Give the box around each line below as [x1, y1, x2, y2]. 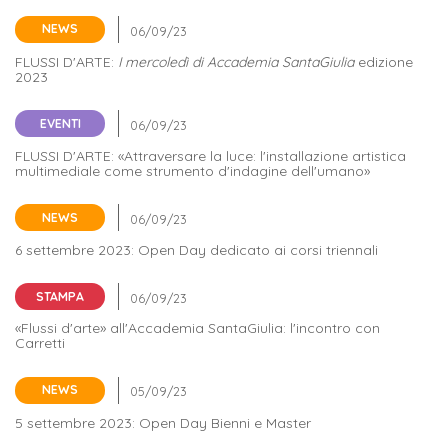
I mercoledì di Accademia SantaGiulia [118, 52, 358, 71]
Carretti [15, 334, 65, 353]
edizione [358, 52, 413, 71]
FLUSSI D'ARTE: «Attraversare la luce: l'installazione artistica [15, 147, 406, 166]
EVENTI [39, 115, 81, 131]
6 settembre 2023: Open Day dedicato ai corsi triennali [15, 241, 378, 260]
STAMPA [36, 288, 84, 304]
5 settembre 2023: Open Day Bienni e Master [15, 413, 311, 432]
